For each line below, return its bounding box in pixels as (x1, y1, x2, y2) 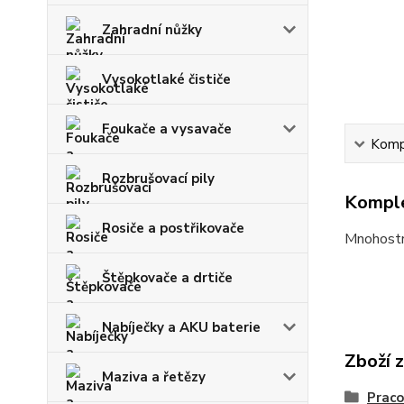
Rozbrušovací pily (102, 170, 215, 188)
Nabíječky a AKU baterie (102, 318, 261, 336)
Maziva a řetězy (102, 368, 206, 386)
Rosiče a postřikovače (102, 219, 244, 237)
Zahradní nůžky (102, 21, 202, 39)
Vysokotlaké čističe (102, 70, 231, 88)
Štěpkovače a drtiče (102, 269, 233, 287)
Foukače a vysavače (102, 120, 232, 138)
